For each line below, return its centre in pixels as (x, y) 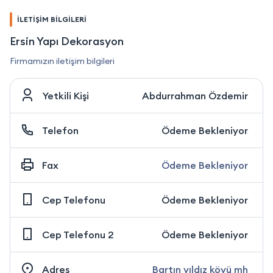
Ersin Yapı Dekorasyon (67, 41)
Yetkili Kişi (66, 95)
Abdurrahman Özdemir (195, 95)
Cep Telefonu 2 (78, 234)
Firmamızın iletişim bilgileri (62, 61)
